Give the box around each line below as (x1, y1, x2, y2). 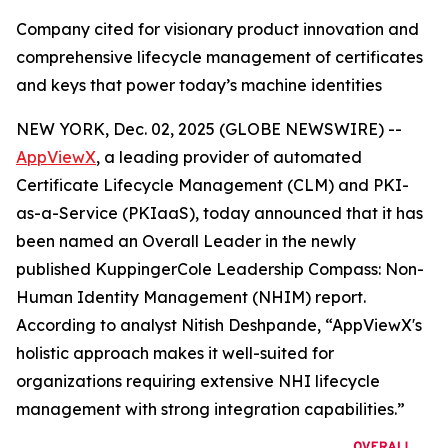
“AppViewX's (321, 315, 422, 335)
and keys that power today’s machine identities (16, 75, 382, 95)
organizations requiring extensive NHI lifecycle (16, 371, 380, 391)
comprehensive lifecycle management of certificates (16, 47, 423, 67)
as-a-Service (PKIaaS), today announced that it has (16, 203, 423, 223)
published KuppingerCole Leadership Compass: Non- (16, 259, 424, 279)
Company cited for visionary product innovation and (16, 19, 419, 39)
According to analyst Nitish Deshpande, (16, 315, 321, 335)
